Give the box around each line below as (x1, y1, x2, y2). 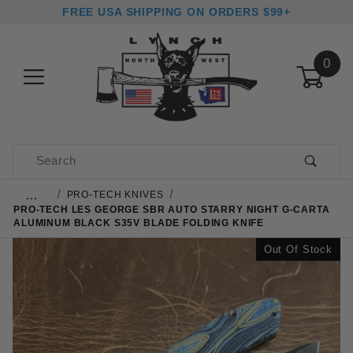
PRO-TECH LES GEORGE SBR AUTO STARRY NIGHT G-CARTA (13, 203, 330, 214)
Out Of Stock (263, 243, 333, 255)
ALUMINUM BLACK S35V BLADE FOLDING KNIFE (13, 217, 265, 228)
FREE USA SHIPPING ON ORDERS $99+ (61, 6, 292, 18)
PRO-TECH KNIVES (66, 188, 164, 199)
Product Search (13, 147, 103, 160)
